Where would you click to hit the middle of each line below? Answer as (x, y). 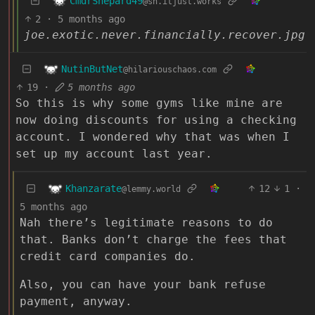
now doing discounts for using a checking (156, 120)
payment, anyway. (76, 301)
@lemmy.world (151, 189)
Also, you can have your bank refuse (143, 284)
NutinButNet (92, 69)
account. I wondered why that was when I (153, 136)
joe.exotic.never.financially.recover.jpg (165, 34)
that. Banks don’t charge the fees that (153, 239)
